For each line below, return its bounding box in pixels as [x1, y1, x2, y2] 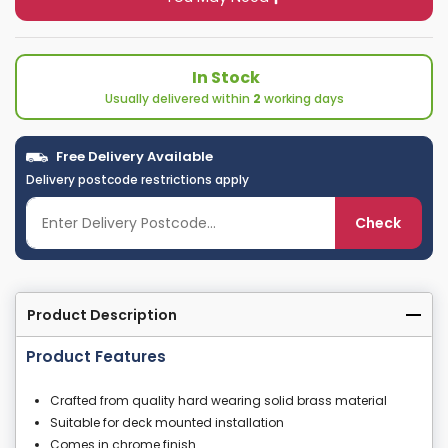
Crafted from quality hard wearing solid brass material [50, 392, 387, 410]
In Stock [192, 66, 261, 90]
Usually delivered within [104, 90, 253, 108]
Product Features [26, 346, 166, 368]
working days [260, 90, 344, 108]
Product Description [27, 305, 177, 326]
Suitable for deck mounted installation [50, 414, 284, 432]
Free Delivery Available [52, 147, 213, 167]
